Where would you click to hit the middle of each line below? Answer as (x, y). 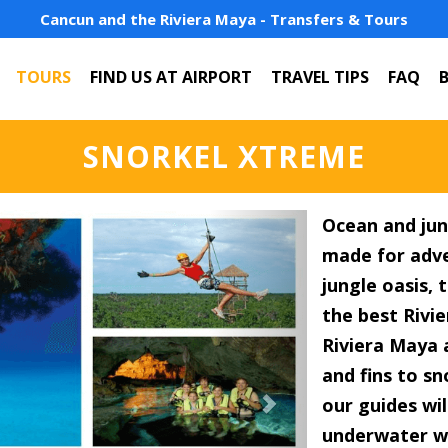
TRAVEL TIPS (319, 77)
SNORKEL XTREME (224, 156)
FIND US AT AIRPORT (170, 77)
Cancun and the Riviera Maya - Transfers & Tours (224, 19)
